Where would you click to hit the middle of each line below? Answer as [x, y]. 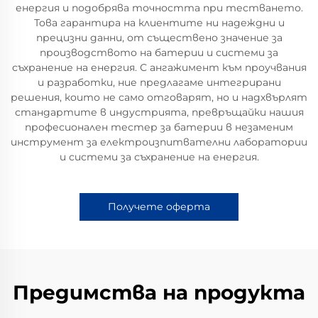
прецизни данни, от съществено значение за [159, 37]
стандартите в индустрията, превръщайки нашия [159, 112]
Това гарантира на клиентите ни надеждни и [159, 22]
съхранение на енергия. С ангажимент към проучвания [159, 67]
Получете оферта [159, 206]
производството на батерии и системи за [159, 52]
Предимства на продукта [159, 292]
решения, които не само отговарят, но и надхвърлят [159, 97]
